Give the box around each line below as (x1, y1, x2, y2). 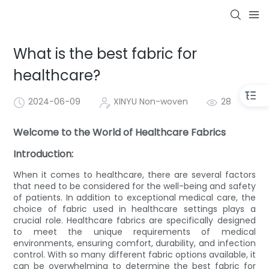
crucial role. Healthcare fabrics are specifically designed (13, 214, 256, 226)
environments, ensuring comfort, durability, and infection (13, 237, 256, 249)
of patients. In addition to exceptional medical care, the (13, 191, 256, 204)
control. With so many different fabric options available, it (13, 248, 256, 261)
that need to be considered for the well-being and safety (13, 180, 256, 192)
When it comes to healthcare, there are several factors (13, 168, 256, 181)
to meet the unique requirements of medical (13, 225, 256, 238)
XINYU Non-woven (113, 95, 189, 108)
